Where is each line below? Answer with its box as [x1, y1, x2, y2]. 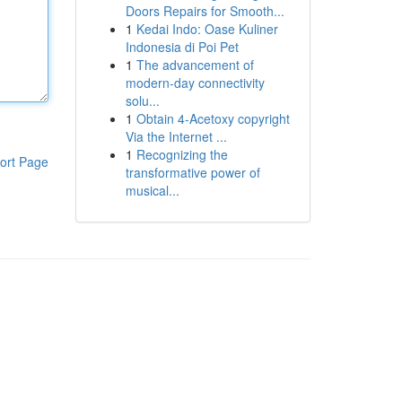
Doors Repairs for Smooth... [125, 2, 284, 20]
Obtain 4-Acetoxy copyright [135, 109, 290, 127]
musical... [125, 181, 179, 199]
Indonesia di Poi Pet [125, 38, 239, 56]
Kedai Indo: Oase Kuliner [135, 20, 278, 38]
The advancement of [135, 56, 254, 74]
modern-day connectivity [125, 74, 265, 92]
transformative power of [125, 163, 260, 181]
